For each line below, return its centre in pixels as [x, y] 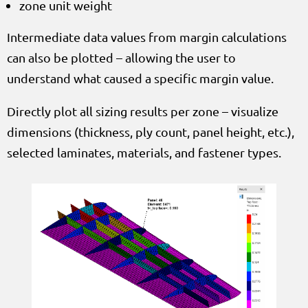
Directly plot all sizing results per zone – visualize [143, 111]
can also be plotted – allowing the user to [121, 57]
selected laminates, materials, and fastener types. [144, 152]
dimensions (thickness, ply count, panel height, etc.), [151, 131]
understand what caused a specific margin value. [140, 78]
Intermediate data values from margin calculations [147, 36]
